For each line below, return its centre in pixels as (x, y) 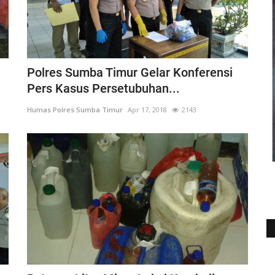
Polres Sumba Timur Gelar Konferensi (130, 73)
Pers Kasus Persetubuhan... (103, 89)
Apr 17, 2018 (147, 110)
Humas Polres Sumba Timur (75, 110)
